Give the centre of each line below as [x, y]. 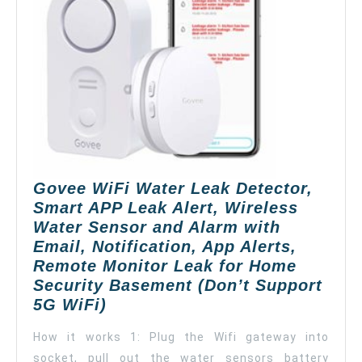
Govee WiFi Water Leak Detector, [173, 189]
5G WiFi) [70, 305]
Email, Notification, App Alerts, [165, 247]
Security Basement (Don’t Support [178, 286]
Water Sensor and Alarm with [157, 227]
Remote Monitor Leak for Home [165, 266]
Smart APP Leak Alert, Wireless [166, 208]
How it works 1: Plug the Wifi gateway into [181, 337]
